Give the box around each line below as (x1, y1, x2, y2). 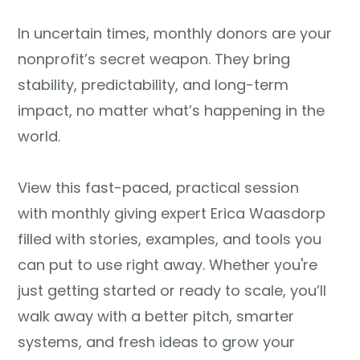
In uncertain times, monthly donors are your (18, 23, 333, 43)
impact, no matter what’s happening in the (18, 100, 325, 121)
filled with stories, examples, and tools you (18, 229, 322, 249)
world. (18, 126, 61, 146)
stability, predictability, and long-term (18, 75, 289, 95)
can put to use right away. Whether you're (18, 255, 318, 275)
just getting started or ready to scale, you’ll (18, 280, 327, 301)
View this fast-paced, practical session (18, 178, 300, 198)
